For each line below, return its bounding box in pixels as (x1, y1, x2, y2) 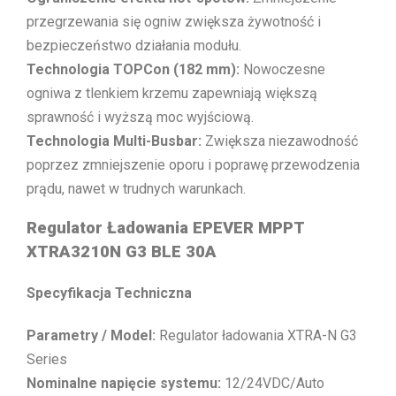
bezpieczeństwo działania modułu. (27, 36, 241, 54)
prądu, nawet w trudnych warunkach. (27, 179, 246, 197)
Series (27, 351, 67, 369)
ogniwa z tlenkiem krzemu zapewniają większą (27, 84, 317, 102)
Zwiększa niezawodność (202, 132, 358, 149)
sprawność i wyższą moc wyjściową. (27, 108, 254, 126)
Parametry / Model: (27, 327, 156, 345)
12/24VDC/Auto (221, 375, 324, 392)
